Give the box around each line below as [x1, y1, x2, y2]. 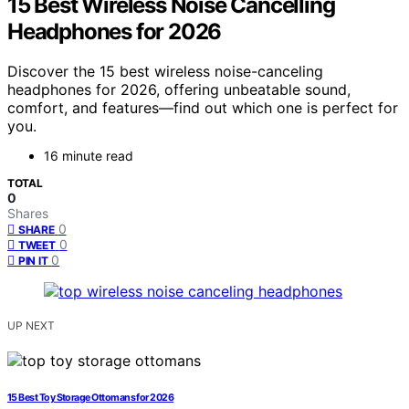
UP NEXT [7, 319, 55, 333]
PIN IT [18, 254, 48, 268]
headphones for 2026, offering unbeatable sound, [7, 80, 351, 100]
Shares [7, 205, 48, 222]
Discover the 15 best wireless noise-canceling [7, 62, 323, 81]
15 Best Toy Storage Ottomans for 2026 [7, 392, 174, 404]
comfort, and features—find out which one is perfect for [7, 99, 398, 118]
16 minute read [44, 148, 133, 164]
